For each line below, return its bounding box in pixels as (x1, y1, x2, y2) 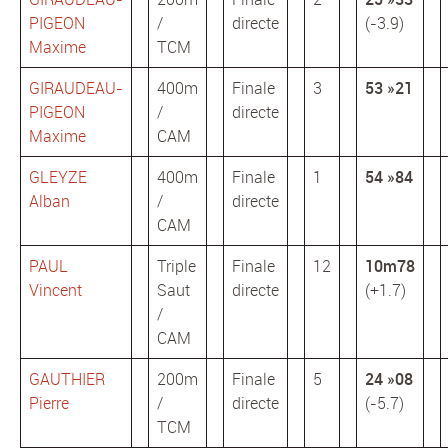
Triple (157, 255, 196, 278)
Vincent (29, 279, 82, 302)
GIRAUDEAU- (29, 77, 123, 100)
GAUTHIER (29, 368, 105, 391)
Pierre (29, 392, 69, 415)
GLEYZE (29, 166, 87, 189)
